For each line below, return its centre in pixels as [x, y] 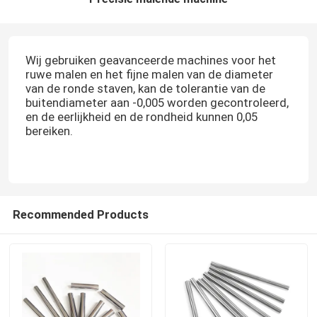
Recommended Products [80, 214]
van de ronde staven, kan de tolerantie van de [145, 88]
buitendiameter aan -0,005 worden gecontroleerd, [157, 103]
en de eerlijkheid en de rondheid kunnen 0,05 [141, 117]
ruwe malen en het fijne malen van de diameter [149, 74]
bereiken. [49, 131]
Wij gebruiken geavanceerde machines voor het [150, 60]
